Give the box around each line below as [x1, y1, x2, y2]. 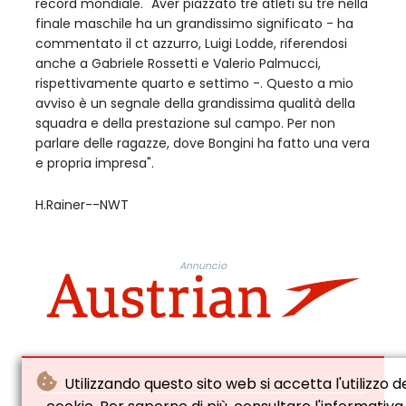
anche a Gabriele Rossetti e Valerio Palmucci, [35, 53, 321, 72]
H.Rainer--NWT [35, 195, 129, 214]
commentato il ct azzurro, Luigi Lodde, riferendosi [35, 34, 347, 53]
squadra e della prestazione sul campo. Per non [35, 113, 335, 132]
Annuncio [179, 258, 227, 273]
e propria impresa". [35, 153, 154, 172]
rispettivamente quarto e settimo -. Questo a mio [35, 73, 353, 92]
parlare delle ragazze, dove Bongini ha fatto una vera [35, 133, 370, 152]
